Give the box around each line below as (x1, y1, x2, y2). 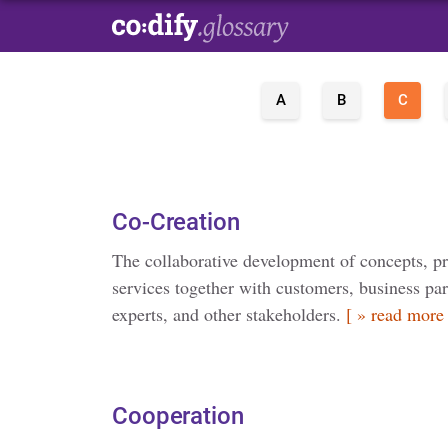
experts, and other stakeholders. (112, 302, 346, 326)
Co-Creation (112, 208, 240, 236)
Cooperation (112, 402, 244, 430)
